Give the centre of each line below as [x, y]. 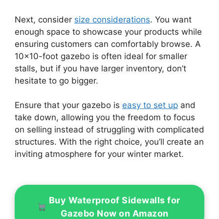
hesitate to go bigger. [56, 80]
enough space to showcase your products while [108, 32]
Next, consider [44, 19]
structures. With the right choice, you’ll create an [109, 142]
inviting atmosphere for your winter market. [99, 154]
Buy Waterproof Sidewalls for [114, 200]
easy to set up [150, 105]
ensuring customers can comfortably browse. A [108, 44]
